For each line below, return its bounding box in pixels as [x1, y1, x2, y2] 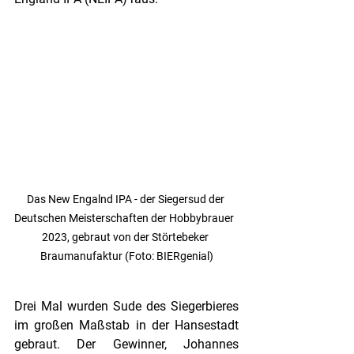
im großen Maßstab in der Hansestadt [14, 318, 239, 333]
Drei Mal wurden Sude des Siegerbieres [14, 299, 239, 314]
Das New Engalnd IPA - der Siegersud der [26, 193, 227, 206]
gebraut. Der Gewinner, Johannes [14, 337, 239, 352]
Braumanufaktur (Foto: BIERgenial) [40, 250, 213, 263]
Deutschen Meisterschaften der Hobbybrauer [14, 212, 239, 225]
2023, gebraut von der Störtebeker [42, 231, 211, 244]
